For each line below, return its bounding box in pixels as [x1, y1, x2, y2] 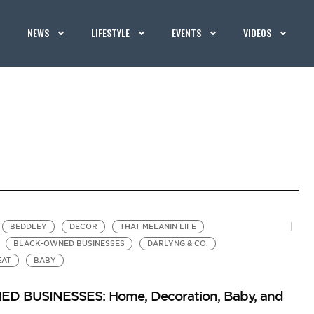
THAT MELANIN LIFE [119, 222, 196, 231]
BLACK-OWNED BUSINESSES [13, 239, 125, 248]
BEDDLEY [9, 222, 47, 231]
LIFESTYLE [91, 25, 130, 40]
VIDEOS [243, 25, 272, 40]
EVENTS [172, 25, 202, 40]
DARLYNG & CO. [146, 239, 208, 248]
